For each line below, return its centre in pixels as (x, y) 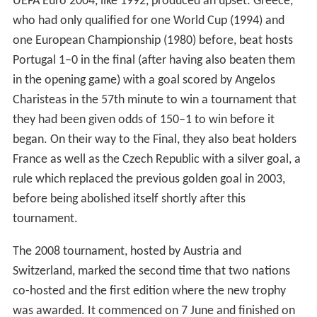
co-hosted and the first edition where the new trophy (149, 291)
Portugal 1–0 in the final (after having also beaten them (154, 60)
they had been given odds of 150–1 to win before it (143, 120)
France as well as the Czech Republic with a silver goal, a (156, 159)
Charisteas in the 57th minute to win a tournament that (154, 100)
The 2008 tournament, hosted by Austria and (127, 251)
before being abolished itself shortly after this (129, 199)
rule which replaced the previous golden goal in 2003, (149, 179)
